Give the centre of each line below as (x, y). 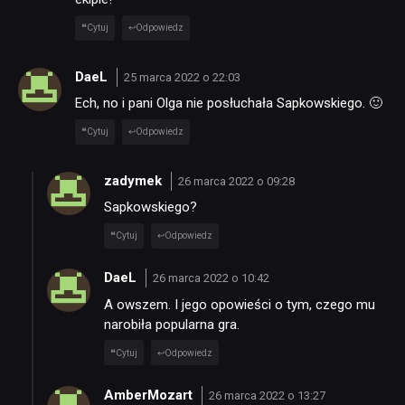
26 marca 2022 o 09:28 (236, 181)
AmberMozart (150, 395)
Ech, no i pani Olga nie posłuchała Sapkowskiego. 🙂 (229, 104)
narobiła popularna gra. (172, 324)
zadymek (135, 180)
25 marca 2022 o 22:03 (182, 77)
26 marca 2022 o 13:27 (267, 395)
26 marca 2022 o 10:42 (211, 278)
